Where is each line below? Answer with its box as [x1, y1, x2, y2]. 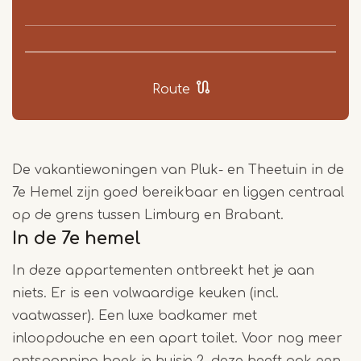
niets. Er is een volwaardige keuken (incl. [12, 286, 279, 301]
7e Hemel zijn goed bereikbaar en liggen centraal [12, 185, 344, 201]
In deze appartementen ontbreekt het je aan [12, 263, 314, 279]
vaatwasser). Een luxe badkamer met [12, 309, 257, 324]
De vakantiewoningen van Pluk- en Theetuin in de [12, 163, 344, 178]
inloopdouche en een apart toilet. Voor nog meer [12, 331, 342, 346]
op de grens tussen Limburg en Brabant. [12, 208, 288, 223]
